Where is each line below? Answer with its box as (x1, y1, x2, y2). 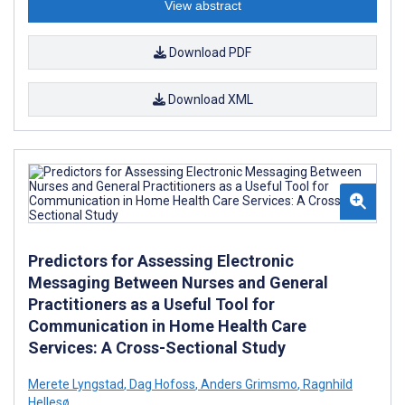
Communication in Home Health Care (28, 316, 306, 335)
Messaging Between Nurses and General (28, 272, 328, 292)
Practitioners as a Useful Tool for (28, 294, 275, 314)
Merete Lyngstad (28, 376, 124, 391)
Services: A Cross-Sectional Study (28, 337, 286, 357)
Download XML (165, 91, 253, 107)
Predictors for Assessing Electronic (28, 250, 294, 270)
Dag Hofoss (127, 376, 195, 391)
